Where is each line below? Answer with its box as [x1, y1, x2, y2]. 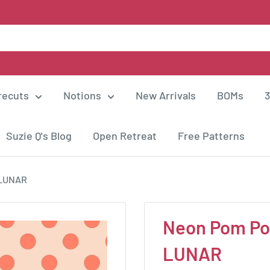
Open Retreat [93, 129, 157, 143]
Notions [63, 89, 101, 102]
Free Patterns [178, 129, 245, 143]
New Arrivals [136, 89, 196, 102]
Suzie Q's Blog [6, 129, 72, 143]
